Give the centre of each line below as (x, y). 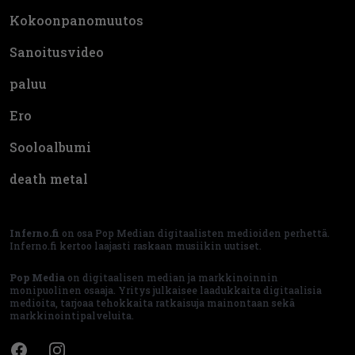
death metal (49, 178)
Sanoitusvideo (57, 52)
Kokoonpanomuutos (76, 20)
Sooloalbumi (50, 147)
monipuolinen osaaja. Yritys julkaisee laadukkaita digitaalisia (166, 290)
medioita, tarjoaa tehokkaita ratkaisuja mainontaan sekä (152, 302)
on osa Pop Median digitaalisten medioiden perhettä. (195, 233)
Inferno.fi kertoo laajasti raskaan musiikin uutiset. (136, 245)
